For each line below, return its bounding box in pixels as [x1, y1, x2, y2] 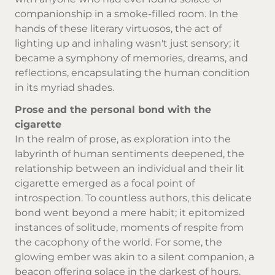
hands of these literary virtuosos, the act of [15, 22, 222, 34]
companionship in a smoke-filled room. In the [15, 7, 238, 20]
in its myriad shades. [15, 81, 114, 93]
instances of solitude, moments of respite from [15, 222, 244, 234]
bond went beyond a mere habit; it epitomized [15, 207, 245, 219]
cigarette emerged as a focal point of [15, 177, 195, 190]
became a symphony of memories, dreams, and [15, 52, 248, 64]
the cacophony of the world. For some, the [15, 236, 222, 249]
